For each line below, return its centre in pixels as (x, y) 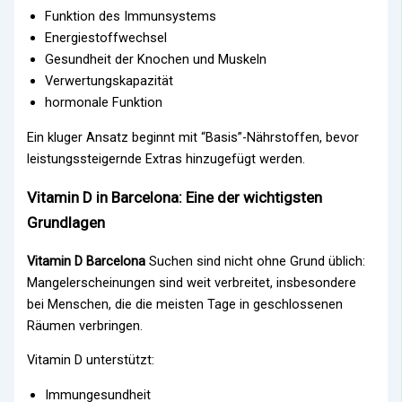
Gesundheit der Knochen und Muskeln (156, 59)
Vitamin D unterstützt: (91, 360)
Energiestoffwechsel (106, 37)
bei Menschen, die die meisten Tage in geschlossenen (185, 304)
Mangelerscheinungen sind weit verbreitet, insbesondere (192, 282)
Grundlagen (66, 222)
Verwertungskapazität (109, 80)
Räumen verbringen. (85, 325)
